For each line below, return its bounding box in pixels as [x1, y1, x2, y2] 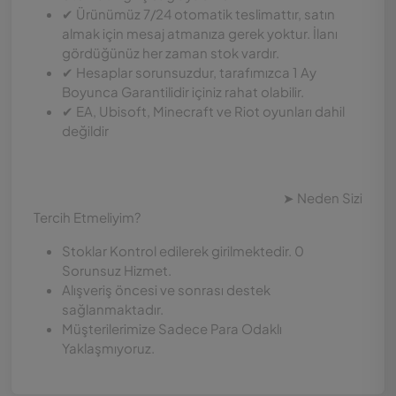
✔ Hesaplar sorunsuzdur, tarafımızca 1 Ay [62, 64, 316, 80]
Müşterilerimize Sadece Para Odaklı [62, 320, 282, 337]
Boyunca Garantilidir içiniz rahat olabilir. [62, 83, 304, 100]
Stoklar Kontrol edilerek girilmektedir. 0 [62, 242, 304, 259]
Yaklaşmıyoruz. [62, 339, 155, 356]
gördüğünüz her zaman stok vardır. [62, 44, 279, 61]
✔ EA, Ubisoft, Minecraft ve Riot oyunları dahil [62, 103, 345, 119]
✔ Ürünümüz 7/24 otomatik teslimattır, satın [62, 5, 335, 22]
